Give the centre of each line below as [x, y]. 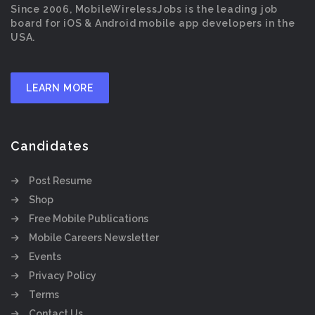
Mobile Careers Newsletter [94, 238]
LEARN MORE [60, 88]
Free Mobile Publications [89, 219]
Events [45, 257]
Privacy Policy [63, 276]
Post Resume [60, 181]
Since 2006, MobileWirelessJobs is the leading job [144, 9]
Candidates [50, 146]
